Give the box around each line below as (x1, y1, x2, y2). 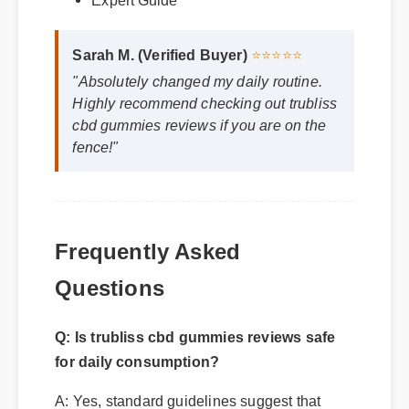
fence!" (71, 128, 118, 145)
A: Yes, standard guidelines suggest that (54, 381, 320, 397)
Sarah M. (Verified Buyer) (71, 36, 246, 53)
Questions (54, 264, 163, 289)
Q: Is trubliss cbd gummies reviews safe (54, 317, 334, 334)
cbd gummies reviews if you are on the (71, 106, 324, 123)
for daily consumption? (54, 341, 218, 359)
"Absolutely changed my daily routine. (71, 62, 320, 79)
